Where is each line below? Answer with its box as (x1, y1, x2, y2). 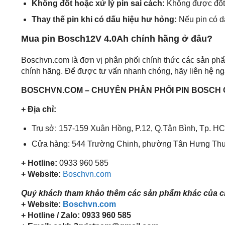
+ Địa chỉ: (21, 104, 56, 114)
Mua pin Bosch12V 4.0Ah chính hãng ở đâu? (21, 33, 212, 44)
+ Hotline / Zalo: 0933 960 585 (21, 211, 131, 220)
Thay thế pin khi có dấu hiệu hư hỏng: (31, 15, 177, 24)
